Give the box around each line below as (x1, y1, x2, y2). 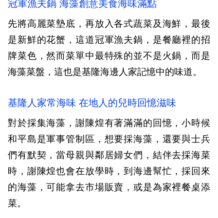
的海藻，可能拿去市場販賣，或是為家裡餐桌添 (8, 182, 210, 193)
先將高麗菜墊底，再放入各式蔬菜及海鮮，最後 (8, 18, 210, 30)
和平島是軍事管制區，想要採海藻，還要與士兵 (8, 133, 210, 145)
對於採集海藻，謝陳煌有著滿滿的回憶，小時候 (8, 117, 210, 129)
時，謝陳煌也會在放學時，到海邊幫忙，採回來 (8, 165, 210, 177)
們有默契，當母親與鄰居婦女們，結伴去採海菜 (8, 149, 210, 161)
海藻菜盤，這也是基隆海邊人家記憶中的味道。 (8, 66, 202, 78)
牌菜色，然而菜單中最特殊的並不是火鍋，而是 (8, 50, 210, 62)
